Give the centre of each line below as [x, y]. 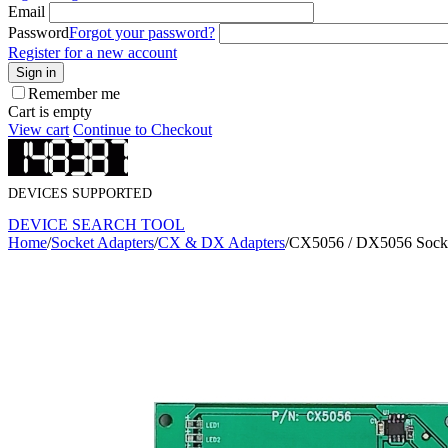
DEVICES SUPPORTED [80, 193]
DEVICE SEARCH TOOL [96, 224]
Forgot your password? [142, 32]
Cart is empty [50, 111]
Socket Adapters [102, 242]
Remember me [74, 93]
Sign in [36, 72]
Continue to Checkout [142, 129]
